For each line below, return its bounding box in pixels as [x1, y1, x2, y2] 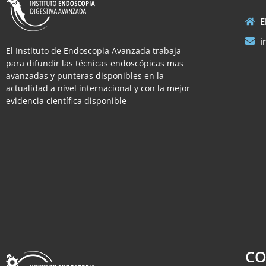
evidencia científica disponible [6, 94, 126, 106]
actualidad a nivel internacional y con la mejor [6, 82, 190, 94]
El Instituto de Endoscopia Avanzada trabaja [6, 45, 181, 56]
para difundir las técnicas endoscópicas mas [6, 57, 183, 69]
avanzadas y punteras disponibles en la [6, 69, 164, 81]
